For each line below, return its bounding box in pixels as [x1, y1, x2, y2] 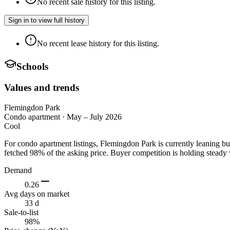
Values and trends [4, 82, 79, 93]
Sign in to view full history [8, 16, 85, 24]
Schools [16, 61, 48, 72]
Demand [4, 165, 32, 175]
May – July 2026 [67, 112, 122, 121]
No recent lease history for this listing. [37, 39, 159, 48]
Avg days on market [4, 189, 69, 198]
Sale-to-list [4, 207, 39, 217]
